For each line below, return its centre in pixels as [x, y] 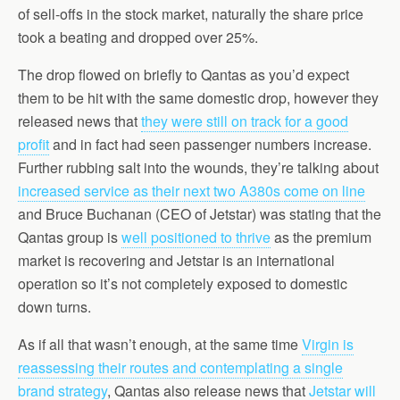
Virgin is [328, 344]
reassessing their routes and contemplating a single [180, 367]
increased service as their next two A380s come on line [192, 191]
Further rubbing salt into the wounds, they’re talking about [198, 167]
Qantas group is [70, 237]
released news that [79, 121]
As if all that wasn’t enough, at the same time [160, 344]
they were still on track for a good [245, 121]
